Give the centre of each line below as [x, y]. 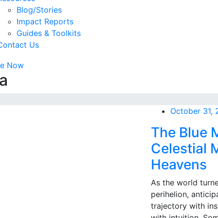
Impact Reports [45, 21]
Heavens [179, 164]
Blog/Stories [39, 10]
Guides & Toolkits [49, 33]
